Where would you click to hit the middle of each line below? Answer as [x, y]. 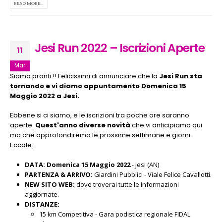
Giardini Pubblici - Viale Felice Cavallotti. [152, 174]
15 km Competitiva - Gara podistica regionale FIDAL [115, 214]
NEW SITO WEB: [50, 184]
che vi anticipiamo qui [166, 125]
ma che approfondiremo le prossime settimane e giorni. [101, 135]
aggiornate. [42, 194]
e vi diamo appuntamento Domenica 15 [116, 86]
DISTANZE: [42, 204]
